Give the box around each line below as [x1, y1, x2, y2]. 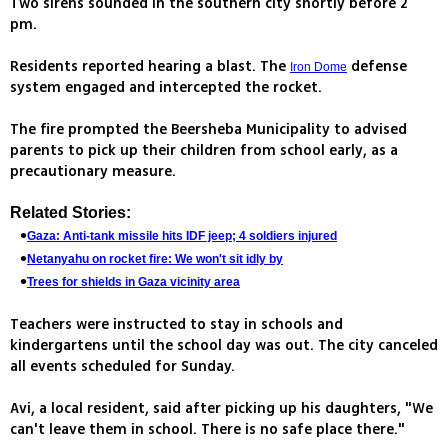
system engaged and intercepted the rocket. [10, 77, 322, 99]
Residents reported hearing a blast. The [10, 56, 290, 78]
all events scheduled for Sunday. [10, 356, 235, 378]
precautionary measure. [10, 161, 180, 183]
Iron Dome [290, 60, 347, 75]
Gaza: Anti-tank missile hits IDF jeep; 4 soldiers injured [27, 229, 337, 244]
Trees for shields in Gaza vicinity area [27, 275, 240, 290]
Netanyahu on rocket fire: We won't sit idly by [27, 252, 283, 267]
